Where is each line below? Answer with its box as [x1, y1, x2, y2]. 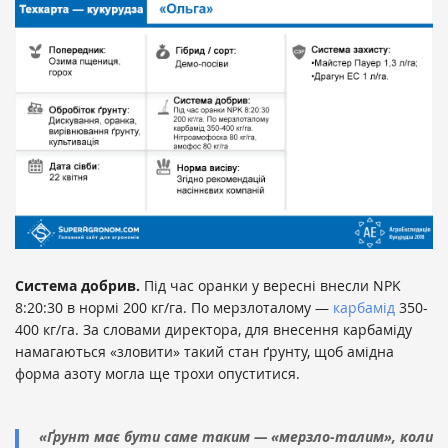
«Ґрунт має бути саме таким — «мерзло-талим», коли [39, 426, 433, 446]
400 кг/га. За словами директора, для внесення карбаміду [15, 319, 412, 339]
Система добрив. [15, 275, 144, 295]
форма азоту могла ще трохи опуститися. [15, 363, 300, 383]
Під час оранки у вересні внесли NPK [144, 275, 401, 295]
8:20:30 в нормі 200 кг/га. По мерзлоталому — [15, 297, 333, 317]
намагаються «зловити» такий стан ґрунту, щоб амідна [15, 341, 394, 361]
